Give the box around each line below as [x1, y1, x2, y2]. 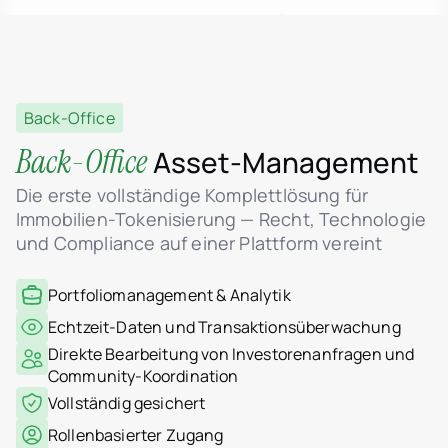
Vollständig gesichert [48, 392, 206, 414]
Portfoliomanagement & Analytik [48, 284, 291, 306]
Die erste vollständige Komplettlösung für [16, 183, 369, 207]
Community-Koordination [48, 365, 239, 387]
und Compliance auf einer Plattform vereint [16, 231, 383, 255]
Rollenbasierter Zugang [48, 424, 224, 446]
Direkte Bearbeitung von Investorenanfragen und [48, 343, 415, 365]
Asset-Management [147, 143, 419, 181]
